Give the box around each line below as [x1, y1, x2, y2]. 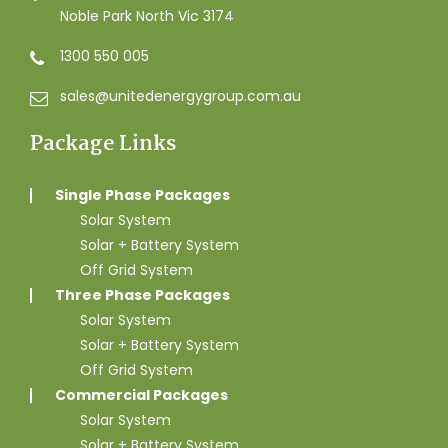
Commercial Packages [55, 385, 228, 406]
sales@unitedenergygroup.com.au [60, 86, 301, 107]
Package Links [30, 127, 176, 162]
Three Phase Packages [55, 285, 230, 306]
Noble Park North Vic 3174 [60, 6, 234, 27]
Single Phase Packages [55, 185, 230, 206]
